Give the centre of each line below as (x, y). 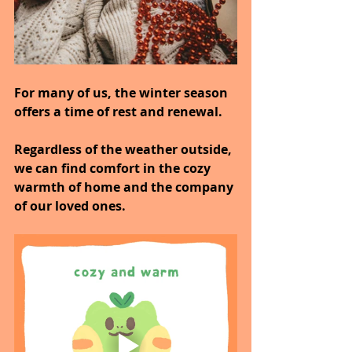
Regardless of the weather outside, (125, 150)
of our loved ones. (70, 206)
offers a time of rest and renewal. (118, 112)
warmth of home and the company (125, 187)
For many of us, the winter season (123, 93)
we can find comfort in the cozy (114, 169)
